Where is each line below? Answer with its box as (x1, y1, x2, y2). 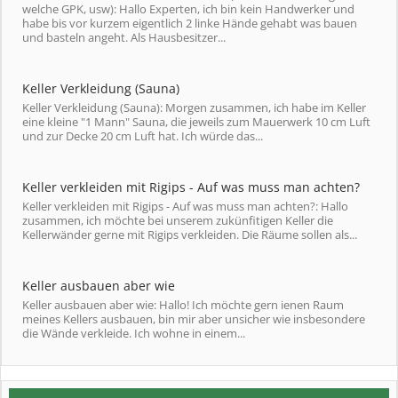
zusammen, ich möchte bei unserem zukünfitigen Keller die (22, 212, 333, 229)
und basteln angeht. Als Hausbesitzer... (22, 29, 226, 46)
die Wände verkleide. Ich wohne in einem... (22, 325, 245, 342)
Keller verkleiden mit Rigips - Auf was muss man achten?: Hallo (22, 198, 348, 215)
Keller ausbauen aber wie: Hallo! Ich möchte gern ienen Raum (22, 297, 344, 314)
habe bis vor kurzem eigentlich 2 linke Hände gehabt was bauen (22, 15, 357, 32)
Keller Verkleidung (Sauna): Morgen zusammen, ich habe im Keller (22, 99, 366, 116)
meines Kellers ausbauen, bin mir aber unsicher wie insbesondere (22, 311, 365, 328)
